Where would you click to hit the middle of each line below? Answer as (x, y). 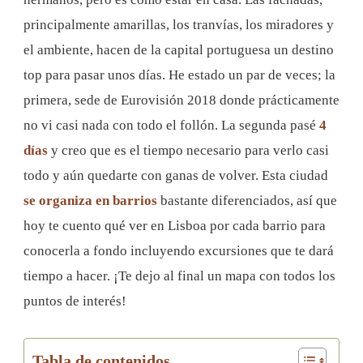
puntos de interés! (75, 301)
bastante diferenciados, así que (247, 200)
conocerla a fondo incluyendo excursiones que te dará (179, 250)
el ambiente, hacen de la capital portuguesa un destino (179, 49)
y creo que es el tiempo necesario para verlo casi (188, 150)
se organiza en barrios (90, 200)
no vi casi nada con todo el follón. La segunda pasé (170, 125)
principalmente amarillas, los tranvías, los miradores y (179, 24)
